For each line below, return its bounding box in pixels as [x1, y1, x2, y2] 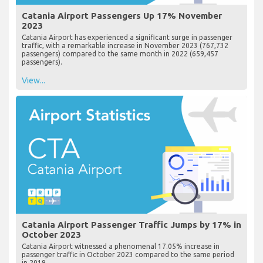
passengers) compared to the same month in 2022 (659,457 [22, 49, 218, 58]
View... [22, 75, 45, 85]
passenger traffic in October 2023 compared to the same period [22, 250, 234, 258]
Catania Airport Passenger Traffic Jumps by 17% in [22, 219, 241, 230]
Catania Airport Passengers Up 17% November [22, 10, 222, 21]
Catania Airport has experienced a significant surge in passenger [22, 33, 232, 41]
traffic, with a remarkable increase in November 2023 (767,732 [22, 41, 228, 49]
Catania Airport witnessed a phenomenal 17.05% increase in [22, 242, 220, 250]
